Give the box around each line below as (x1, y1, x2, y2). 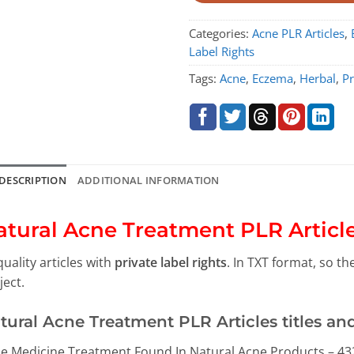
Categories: (188, 25, 252, 42)
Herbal (299, 70, 336, 87)
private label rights (114, 253, 227, 271)
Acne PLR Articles (251, 25, 345, 42)
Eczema (251, 70, 293, 87)
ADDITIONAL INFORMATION (77, 173, 220, 188)
